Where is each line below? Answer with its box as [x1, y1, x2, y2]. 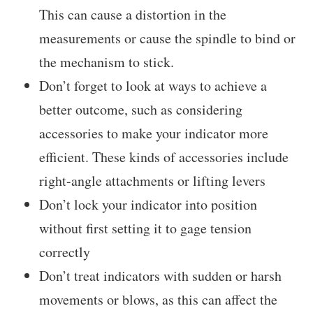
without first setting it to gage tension [39, 219, 252, 238]
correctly [39, 242, 90, 262]
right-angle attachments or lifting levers [39, 171, 265, 191]
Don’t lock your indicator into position [39, 195, 257, 214]
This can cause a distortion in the [39, 5, 226, 24]
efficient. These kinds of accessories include [39, 147, 289, 167]
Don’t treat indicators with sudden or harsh [39, 266, 282, 286]
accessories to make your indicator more [39, 124, 268, 143]
